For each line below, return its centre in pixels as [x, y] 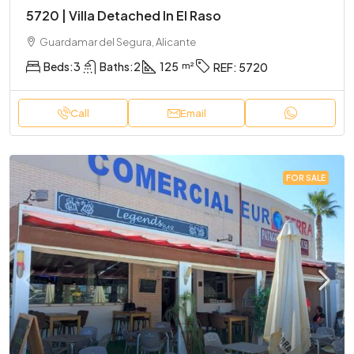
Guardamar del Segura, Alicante [118, 41]
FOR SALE [306, 178]
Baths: [117, 66]
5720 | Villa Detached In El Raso [124, 15]
